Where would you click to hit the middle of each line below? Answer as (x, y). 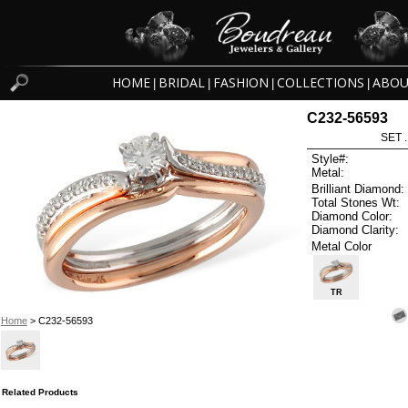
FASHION (240, 83)
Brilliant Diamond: (358, 189)
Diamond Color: (352, 216)
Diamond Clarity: (356, 229)
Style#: (331, 159)
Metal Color (342, 246)
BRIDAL (181, 83)
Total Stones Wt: (356, 202)
